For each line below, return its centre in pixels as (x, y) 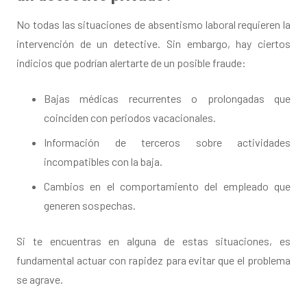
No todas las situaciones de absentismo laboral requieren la (153, 25)
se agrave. (40, 280)
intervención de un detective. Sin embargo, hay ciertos (153, 44)
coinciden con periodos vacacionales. (130, 118)
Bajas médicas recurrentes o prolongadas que (167, 99)
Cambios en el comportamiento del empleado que (167, 186)
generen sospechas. (90, 206)
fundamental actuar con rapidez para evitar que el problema (153, 260)
